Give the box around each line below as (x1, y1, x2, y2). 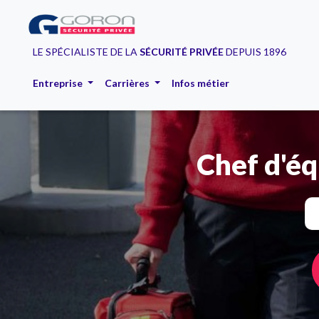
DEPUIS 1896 (224, 46, 286, 58)
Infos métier (171, 77, 229, 89)
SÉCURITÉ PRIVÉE (140, 46, 224, 58)
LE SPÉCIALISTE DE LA (33, 46, 140, 58)
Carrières (104, 77, 152, 89)
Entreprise (33, 77, 85, 89)
